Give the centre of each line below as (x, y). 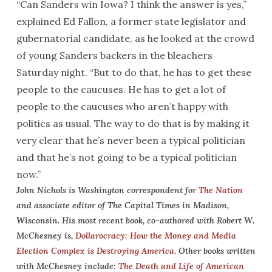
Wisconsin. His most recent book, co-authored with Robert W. (135, 220)
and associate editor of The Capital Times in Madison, (122, 205)
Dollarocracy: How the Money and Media (155, 236)
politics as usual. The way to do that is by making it (133, 123)
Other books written (216, 251)
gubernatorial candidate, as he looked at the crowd (135, 38)
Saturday (37, 72)
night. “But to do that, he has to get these (155, 72)
